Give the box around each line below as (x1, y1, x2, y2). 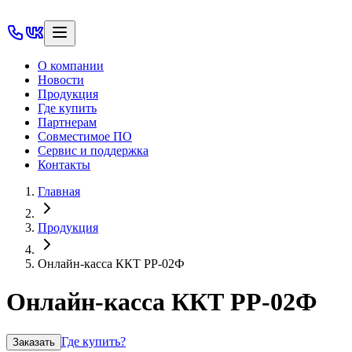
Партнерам (38, 115, 97, 129)
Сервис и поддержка (38, 144, 148, 157)
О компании (38, 59, 104, 72)
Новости (38, 73, 84, 86)
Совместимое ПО (38, 130, 132, 143)
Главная (38, 185, 80, 198)
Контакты (38, 158, 90, 171)
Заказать (13, 335, 55, 348)
